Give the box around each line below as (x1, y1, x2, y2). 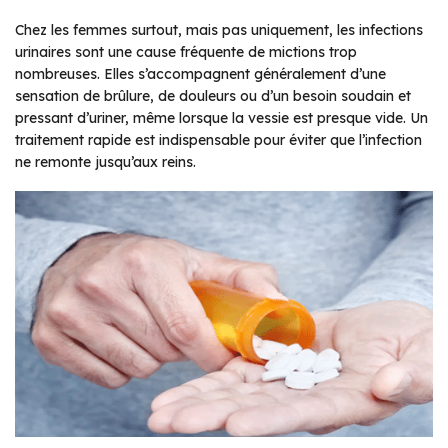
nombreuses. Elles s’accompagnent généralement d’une (15, 64, 386, 83)
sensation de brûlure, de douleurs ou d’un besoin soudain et (15, 86, 411, 105)
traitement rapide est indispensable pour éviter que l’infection (15, 130, 422, 149)
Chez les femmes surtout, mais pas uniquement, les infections (15, 20, 423, 39)
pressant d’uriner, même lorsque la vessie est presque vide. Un (15, 108, 428, 127)
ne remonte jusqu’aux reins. (15, 152, 196, 171)
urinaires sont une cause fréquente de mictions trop (15, 42, 357, 61)
